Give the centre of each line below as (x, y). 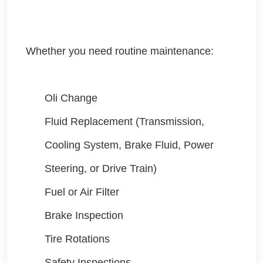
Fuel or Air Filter (82, 192)
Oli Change (71, 98)
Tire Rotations (77, 239)
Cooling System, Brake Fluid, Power (129, 145)
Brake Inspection (84, 216)
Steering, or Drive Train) (101, 169)
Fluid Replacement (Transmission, (124, 122)
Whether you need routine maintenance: (120, 51)
